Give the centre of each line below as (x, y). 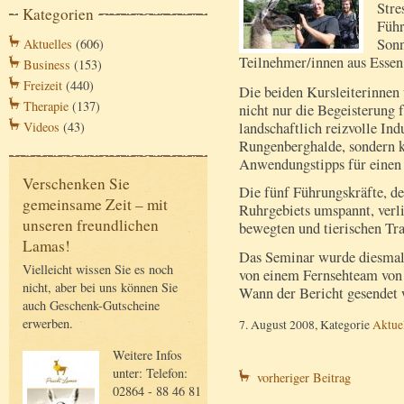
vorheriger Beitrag (304, 378)
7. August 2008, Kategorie (306, 325)
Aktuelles (48, 44)
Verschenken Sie (76, 184)
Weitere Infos (147, 354)
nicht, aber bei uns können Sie (100, 288)
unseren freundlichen (91, 225)
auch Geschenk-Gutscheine (91, 306)
